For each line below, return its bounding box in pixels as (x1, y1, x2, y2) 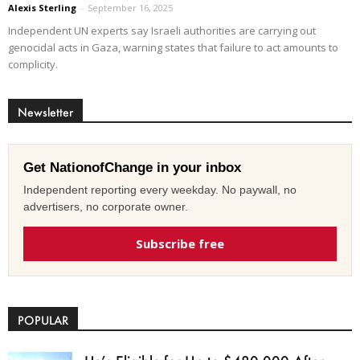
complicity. (8, 56, 58, 72)
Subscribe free (136, 235, 224, 252)
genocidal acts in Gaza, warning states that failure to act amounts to (8, 39, 338, 55)
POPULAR (18, 312, 68, 328)
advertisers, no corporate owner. (23, 199, 188, 213)
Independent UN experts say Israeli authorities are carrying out (8, 22, 316, 38)
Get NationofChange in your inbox (23, 159, 241, 175)
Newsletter (18, 104, 73, 120)
